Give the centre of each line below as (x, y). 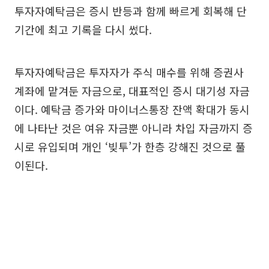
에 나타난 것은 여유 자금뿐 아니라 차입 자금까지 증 (134, 128)
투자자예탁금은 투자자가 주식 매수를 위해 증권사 (129, 72)
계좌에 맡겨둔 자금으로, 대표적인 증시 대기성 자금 (132, 90)
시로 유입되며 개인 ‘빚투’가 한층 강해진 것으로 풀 (130, 146)
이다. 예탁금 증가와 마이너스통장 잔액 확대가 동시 (132, 109)
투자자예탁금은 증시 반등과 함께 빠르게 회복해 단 (131, 11)
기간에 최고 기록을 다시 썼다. (83, 29)
